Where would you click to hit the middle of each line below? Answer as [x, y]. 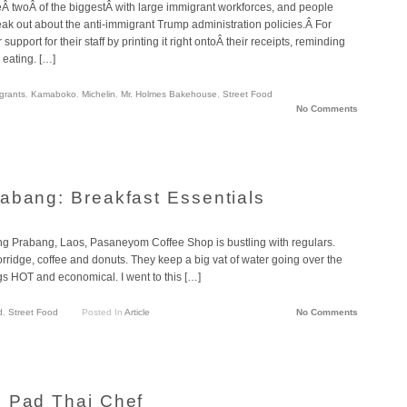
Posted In [103, 313]
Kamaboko [54, 94]
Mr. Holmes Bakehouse [169, 94]
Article [137, 313]
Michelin [99, 94]
